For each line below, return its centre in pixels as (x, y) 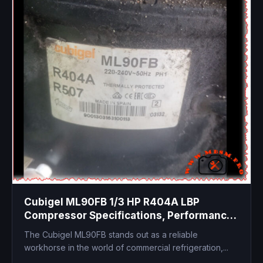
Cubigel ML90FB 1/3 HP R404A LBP (112, 202)
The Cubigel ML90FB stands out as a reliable (111, 235)
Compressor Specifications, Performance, (130, 216)
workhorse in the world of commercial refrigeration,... (126, 248)
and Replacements (71, 229)
